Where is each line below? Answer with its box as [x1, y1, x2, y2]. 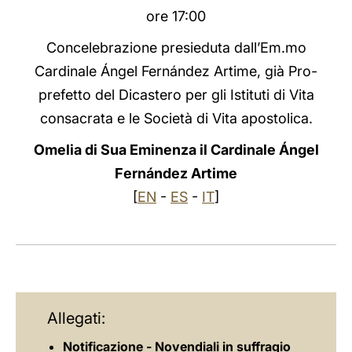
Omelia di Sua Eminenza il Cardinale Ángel [33, 141, 319, 158]
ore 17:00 [146, 8, 206, 24]
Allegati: [47, 309, 105, 328]
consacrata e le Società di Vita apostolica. [39, 110, 313, 126]
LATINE [249, 19, 290, 34]
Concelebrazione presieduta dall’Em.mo [46, 39, 306, 56]
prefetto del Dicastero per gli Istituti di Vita [38, 86, 314, 103]
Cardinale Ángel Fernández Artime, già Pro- [35, 63, 317, 79]
